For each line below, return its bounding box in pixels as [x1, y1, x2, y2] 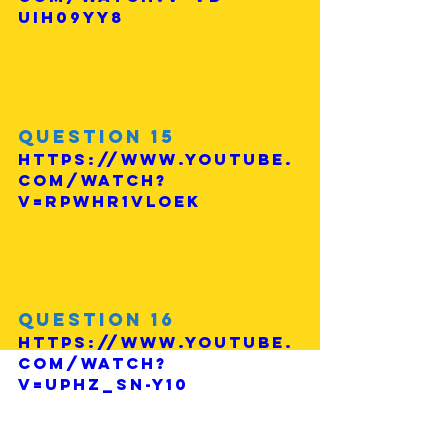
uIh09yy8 [18, 6, 124, 27]
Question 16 [18, 308, 175, 332]
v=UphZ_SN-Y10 [18, 374, 189, 395]
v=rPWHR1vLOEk [18, 190, 201, 211]
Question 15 [18, 124, 175, 148]
